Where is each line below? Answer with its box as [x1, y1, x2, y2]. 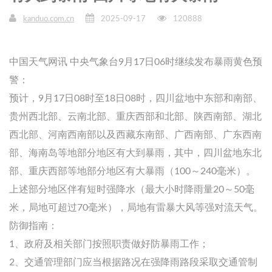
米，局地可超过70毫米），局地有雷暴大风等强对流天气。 [9, 202, 263, 212]
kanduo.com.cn [23, 15, 74, 23]
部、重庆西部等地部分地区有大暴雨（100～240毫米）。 [9, 166, 256, 176]
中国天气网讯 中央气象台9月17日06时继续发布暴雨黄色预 [9, 56, 262, 67]
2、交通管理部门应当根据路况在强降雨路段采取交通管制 [9, 257, 257, 267]
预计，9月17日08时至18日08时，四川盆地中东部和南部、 [9, 93, 262, 103]
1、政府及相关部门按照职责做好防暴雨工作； [9, 239, 209, 249]
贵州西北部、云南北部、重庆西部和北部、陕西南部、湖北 [9, 111, 262, 121]
